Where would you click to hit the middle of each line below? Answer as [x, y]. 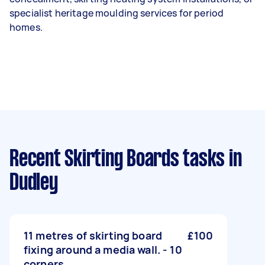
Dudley [34, 184]
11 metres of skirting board [93, 236]
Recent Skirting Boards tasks [117, 160]
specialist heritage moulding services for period [117, 13]
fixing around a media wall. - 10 [103, 250]
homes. [26, 28]
